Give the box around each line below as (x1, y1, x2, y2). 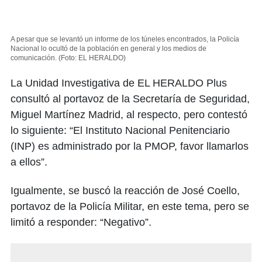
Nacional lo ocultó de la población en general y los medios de (11, 44, 206, 53)
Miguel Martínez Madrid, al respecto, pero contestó (11, 109, 247, 121)
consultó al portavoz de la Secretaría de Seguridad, (11, 93, 250, 105)
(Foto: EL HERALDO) (58, 54, 126, 63)
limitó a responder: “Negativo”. (11, 216, 151, 229)
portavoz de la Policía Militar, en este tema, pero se (11, 201, 249, 213)
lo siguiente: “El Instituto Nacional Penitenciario (11, 125, 230, 137)
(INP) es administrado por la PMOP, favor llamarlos (11, 140, 249, 153)
